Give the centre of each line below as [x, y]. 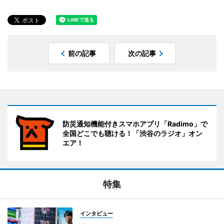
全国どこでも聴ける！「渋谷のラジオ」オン [132, 133]
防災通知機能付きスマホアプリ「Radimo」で [135, 123]
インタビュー [96, 213]
